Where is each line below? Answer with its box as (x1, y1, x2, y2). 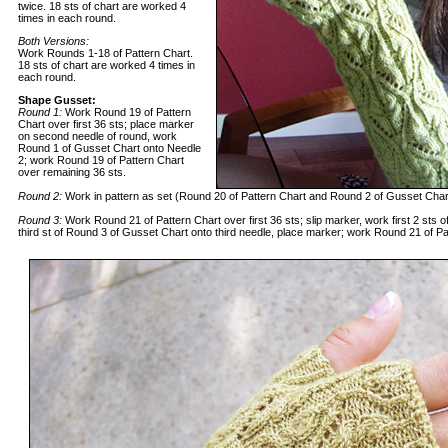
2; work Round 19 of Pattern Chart (18, 154, 184, 166)
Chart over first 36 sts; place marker (18, 118, 194, 130)
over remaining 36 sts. (18, 166, 126, 178)
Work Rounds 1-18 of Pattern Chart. (18, 47, 193, 59)
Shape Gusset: (18, 94, 96, 106)
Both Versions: (18, 35, 89, 47)
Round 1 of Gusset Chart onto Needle (18, 142, 201, 154)
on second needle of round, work (18, 130, 177, 142)
